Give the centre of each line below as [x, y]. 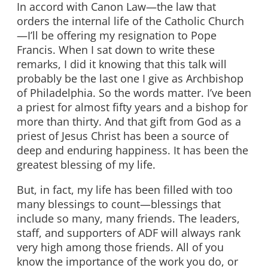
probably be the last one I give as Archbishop [130, 79]
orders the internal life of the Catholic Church [130, 21]
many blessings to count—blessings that [119, 204]
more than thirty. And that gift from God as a [129, 122]
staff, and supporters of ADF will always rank [129, 232]
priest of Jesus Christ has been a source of [123, 136]
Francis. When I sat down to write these [116, 50]
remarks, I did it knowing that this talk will [122, 64]
